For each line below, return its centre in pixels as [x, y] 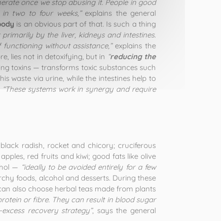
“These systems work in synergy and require [79, 89]
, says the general [124, 210]
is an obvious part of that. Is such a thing [85, 24]
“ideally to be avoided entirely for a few [89, 167]
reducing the [133, 56]
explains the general [118, 13]
